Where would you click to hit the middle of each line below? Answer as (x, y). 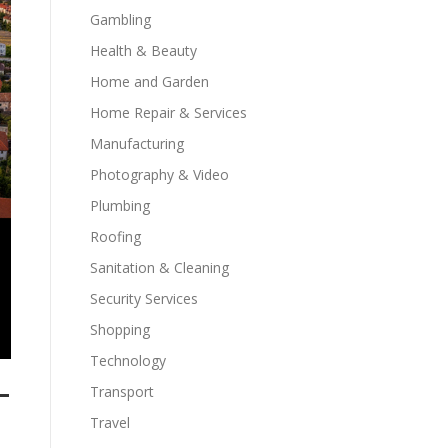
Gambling (120, 19)
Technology (128, 360)
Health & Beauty (143, 50)
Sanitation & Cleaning (159, 267)
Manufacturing (137, 143)
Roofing (115, 236)
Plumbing (120, 205)
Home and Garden (149, 81)
